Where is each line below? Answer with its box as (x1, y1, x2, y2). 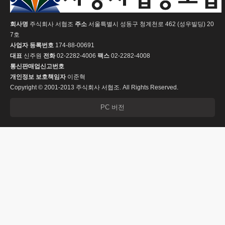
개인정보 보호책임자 (10, 73, 66, 80)
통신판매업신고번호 (10, 63, 64, 70)
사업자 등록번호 (10, 42, 54, 49)
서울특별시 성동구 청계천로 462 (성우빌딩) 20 (87, 21, 214, 28)
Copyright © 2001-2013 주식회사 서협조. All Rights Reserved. (10, 84, 178, 91)
